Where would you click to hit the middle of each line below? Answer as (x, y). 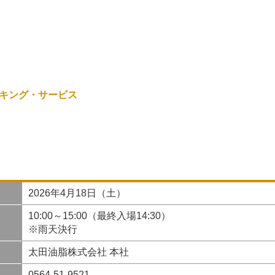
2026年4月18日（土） (77, 193)
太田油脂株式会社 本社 (78, 252)
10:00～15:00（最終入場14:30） (99, 216)
